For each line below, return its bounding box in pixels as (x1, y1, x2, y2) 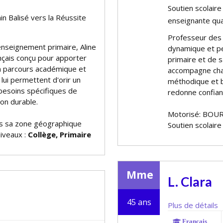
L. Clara (168, 174, 212, 190)
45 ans (126, 197, 151, 208)
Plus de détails (168, 200, 218, 210)
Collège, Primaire (28, 129, 91, 139)
